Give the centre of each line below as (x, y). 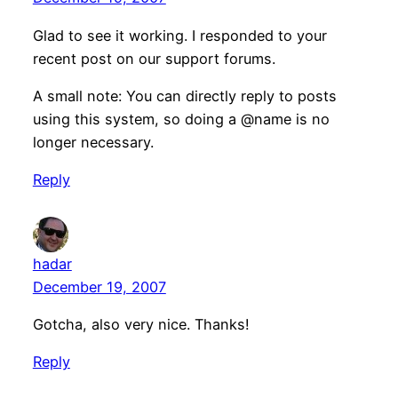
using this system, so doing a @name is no (181, 119)
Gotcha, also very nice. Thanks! (141, 325)
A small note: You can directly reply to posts (184, 96)
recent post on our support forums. (154, 58)
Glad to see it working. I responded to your (179, 35)
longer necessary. (93, 142)
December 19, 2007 (99, 287)
